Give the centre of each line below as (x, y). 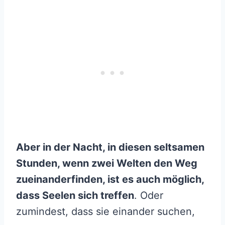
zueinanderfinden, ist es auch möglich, (110, 180)
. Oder (149, 196)
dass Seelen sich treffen (75, 196)
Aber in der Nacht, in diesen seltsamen (110, 147)
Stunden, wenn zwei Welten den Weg (107, 163)
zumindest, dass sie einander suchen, (105, 212)
